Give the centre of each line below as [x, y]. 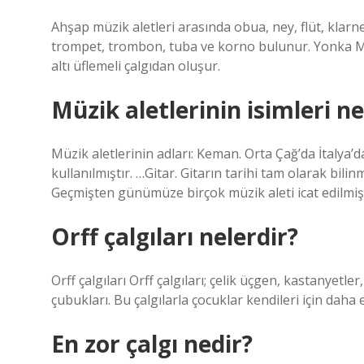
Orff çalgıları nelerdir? [175, 236]
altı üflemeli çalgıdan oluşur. [136, 66]
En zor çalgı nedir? [152, 344]
